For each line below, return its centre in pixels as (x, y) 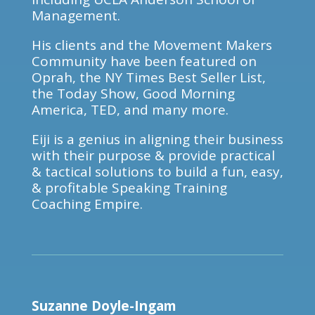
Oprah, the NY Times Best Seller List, (148, 77)
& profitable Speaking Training (129, 188)
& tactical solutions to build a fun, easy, (157, 172)
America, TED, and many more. (130, 110)
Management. (76, 15)
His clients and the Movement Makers (152, 45)
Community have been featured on (144, 61)
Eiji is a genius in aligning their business (157, 139)
